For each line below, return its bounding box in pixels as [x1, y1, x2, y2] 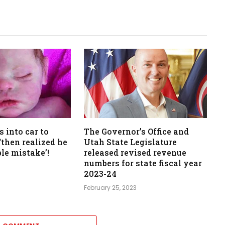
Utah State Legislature [83, 137, 177, 148]
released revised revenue [83, 147, 186, 158]
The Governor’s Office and [83, 126, 189, 137]
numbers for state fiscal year [83, 158, 202, 169]
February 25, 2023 [83, 183, 137, 192]
